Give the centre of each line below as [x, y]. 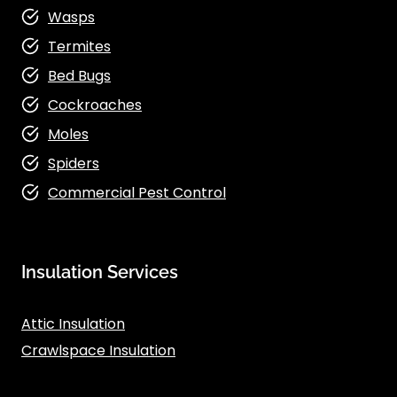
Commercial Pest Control [137, 192]
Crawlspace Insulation [98, 350]
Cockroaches [95, 105]
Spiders [74, 163]
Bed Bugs [79, 75]
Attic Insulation [73, 324]
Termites [79, 46]
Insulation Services [100, 272]
